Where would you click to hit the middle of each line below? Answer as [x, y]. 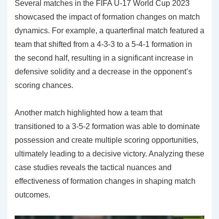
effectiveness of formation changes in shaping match [105, 181]
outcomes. [33, 195]
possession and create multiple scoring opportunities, [107, 140]
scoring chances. [44, 86]
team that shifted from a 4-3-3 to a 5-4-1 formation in [103, 44]
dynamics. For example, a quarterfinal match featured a [109, 31]
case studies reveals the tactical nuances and [93, 168]
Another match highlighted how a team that [88, 113]
